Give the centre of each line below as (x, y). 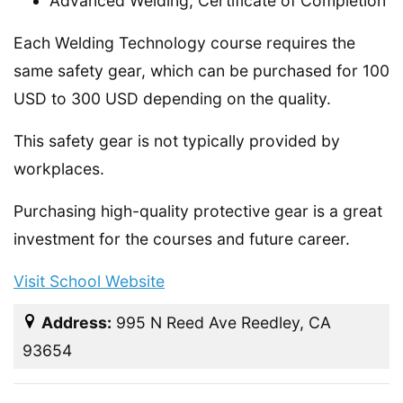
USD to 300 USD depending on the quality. (172, 99)
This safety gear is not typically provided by (177, 141)
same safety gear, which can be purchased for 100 (201, 71)
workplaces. (59, 169)
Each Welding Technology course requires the (184, 43)
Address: (76, 322)
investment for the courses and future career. (182, 239)
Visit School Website (89, 281)
